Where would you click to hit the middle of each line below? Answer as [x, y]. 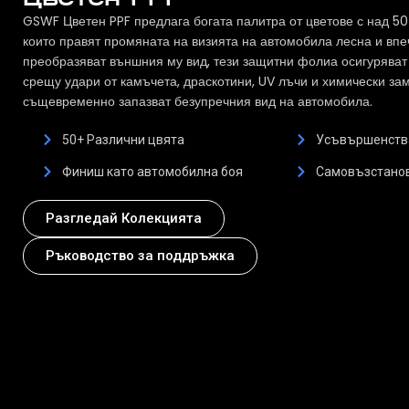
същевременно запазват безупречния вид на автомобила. [198, 102]
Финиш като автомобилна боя [152, 172]
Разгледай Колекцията [124, 219]
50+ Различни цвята [123, 140]
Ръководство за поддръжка [140, 256]
